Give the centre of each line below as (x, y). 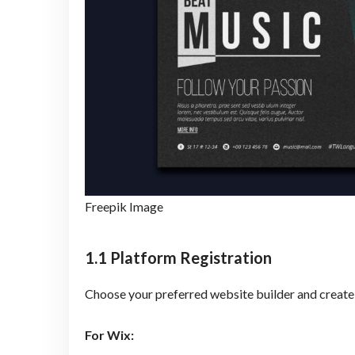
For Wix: (109, 334)
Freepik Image (124, 207)
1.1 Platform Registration (178, 257)
